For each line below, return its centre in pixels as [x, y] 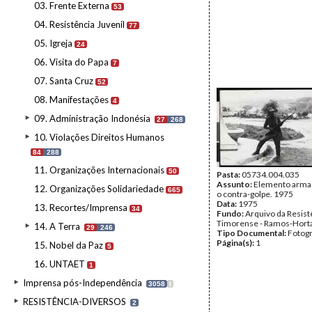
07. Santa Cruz [64, 81]
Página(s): [236, 243]
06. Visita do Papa [71, 62]
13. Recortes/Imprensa [81, 208]
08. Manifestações [71, 100]
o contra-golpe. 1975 [255, 194]
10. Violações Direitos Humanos [99, 137]
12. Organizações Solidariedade [99, 189]
